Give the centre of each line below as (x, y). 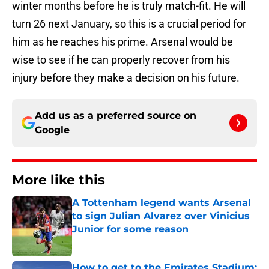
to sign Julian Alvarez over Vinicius (161, 216)
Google (52, 130)
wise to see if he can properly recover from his (121, 60)
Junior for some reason (130, 229)
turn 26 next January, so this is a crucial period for (129, 24)
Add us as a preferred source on (116, 116)
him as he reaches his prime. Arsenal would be (122, 42)
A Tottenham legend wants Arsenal (162, 203)
